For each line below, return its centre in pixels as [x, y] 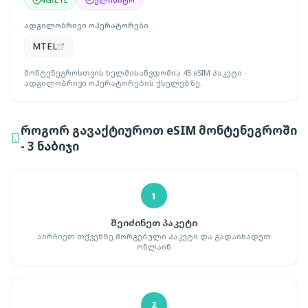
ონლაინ [154, 247]
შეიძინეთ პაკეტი [154, 222]
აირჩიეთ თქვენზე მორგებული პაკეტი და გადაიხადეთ [154, 236]
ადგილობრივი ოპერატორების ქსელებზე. [113, 82]
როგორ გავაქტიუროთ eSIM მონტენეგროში [159, 130]
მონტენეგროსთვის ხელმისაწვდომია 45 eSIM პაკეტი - [135, 72]
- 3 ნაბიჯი [50, 146]
